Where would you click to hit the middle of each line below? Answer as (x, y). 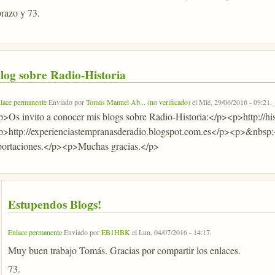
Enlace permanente (35, 232)
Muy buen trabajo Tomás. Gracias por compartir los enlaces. (124, 250)
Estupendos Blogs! (54, 205)
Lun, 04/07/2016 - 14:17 (174, 232)
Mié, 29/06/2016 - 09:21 (234, 102)
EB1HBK (115, 232)
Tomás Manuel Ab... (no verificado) (138, 102)
